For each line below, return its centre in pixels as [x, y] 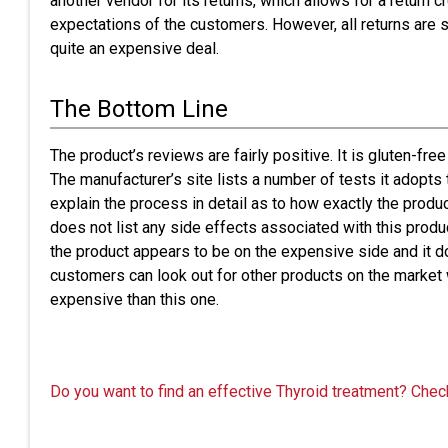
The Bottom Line [139, 109]
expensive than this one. [134, 299]
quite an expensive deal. [134, 48]
